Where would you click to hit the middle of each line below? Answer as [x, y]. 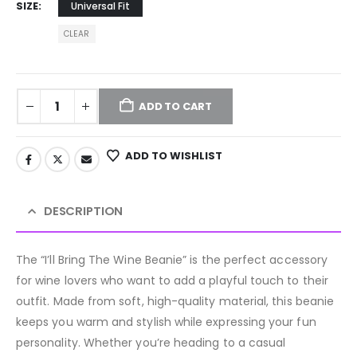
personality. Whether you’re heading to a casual [151, 343]
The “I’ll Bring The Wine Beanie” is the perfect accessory [172, 260]
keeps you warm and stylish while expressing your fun [166, 322]
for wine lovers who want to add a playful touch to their [172, 281]
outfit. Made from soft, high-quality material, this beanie [175, 302]
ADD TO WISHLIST [174, 155]
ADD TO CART [176, 106]
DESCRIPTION [83, 211]
